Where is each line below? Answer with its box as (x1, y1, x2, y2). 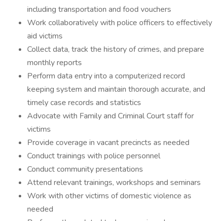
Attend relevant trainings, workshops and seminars (27, 177, 201, 188)
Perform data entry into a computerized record (27, 71, 185, 81)
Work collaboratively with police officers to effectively (27, 17, 212, 28)
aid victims (27, 31, 63, 41)
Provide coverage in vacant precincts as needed (27, 137, 189, 148)
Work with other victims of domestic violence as (27, 190, 191, 201)
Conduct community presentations (27, 164, 143, 175)
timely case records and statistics (27, 97, 141, 108)
